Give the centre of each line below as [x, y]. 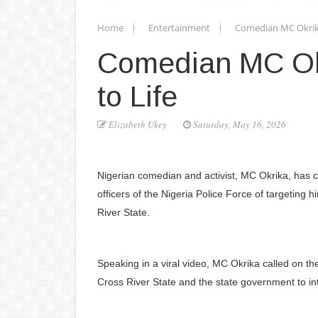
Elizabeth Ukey [138, 124]
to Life [137, 96]
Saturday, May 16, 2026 [238, 124]
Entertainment [180, 27]
